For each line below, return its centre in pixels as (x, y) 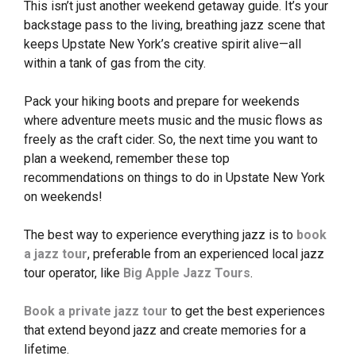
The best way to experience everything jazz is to (160, 235)
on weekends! (63, 197)
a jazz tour (56, 254)
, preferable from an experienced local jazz (206, 254)
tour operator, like (74, 273)
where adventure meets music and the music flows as (173, 121)
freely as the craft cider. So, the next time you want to (171, 140)
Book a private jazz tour (96, 311)
